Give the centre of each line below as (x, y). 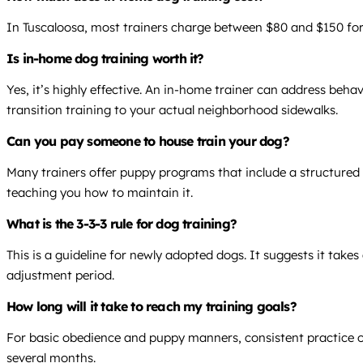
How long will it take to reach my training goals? (152, 307)
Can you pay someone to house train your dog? (148, 141)
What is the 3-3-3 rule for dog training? (122, 224)
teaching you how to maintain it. (100, 193)
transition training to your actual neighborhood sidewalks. (172, 110)
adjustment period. (60, 275)
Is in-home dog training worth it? (105, 59)
